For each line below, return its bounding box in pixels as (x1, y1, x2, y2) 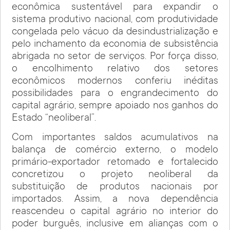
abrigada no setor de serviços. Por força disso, (12, 51, 218, 63)
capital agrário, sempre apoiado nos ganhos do (12, 100, 218, 112)
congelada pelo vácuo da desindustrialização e (12, 26, 218, 38)
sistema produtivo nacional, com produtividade (12, 14, 218, 26)
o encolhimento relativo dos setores (12, 63, 218, 75)
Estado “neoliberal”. (12, 112, 97, 124)
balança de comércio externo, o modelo (12, 145, 218, 157)
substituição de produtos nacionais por (12, 182, 218, 194)
